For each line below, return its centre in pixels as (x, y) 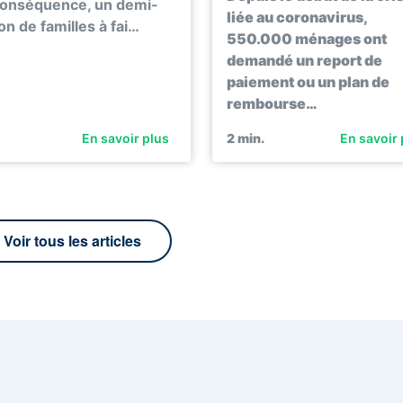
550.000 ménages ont (307, 39)
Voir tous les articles (73, 241)
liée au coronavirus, (297, 18)
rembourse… (272, 104)
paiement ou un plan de (308, 82)
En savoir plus (125, 139)
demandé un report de (304, 61)
